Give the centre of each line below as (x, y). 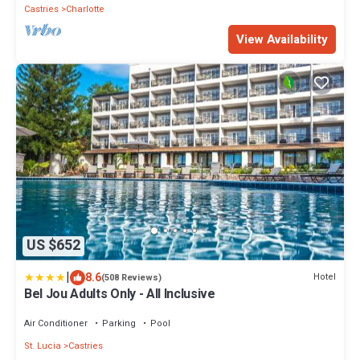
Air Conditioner (56, 323)
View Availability (282, 40)
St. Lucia (43, 346)
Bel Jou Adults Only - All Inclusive (120, 294)
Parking (119, 323)
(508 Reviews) (131, 277)
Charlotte (85, 10)
